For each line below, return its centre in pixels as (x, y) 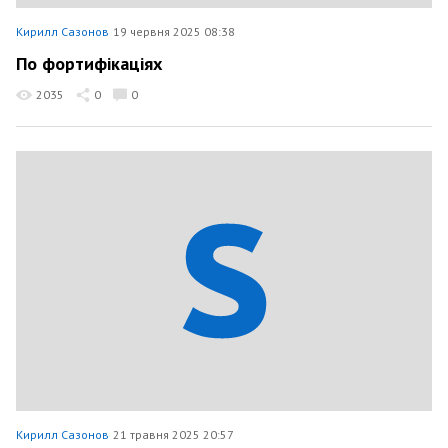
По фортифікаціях (89, 63)
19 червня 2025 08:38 (174, 31)
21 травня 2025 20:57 (173, 434)
